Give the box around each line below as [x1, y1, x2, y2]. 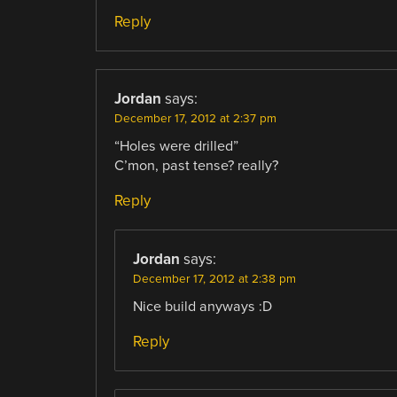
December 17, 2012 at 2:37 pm [113, 111, 276, 126]
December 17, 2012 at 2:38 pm [132, 271, 296, 286]
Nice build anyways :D [132, 297, 272, 315]
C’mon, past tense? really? [113, 156, 278, 175]
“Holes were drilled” [113, 136, 238, 155]
